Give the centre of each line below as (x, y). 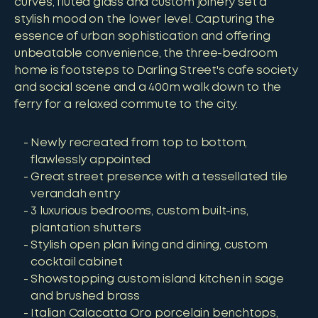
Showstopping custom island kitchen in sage (157, 279)
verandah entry (75, 194)
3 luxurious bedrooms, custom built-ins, (139, 211)
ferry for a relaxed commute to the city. (126, 105)
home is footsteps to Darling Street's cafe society (156, 71)
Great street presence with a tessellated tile (159, 177)
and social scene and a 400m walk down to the (148, 88)
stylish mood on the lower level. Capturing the (144, 20)
